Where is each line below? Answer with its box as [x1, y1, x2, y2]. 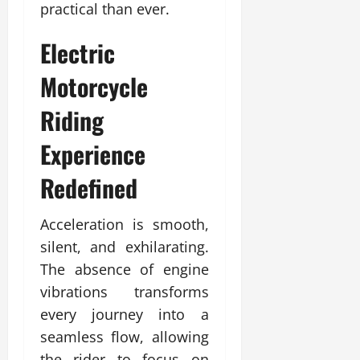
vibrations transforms [40, 281, 209, 301]
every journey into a [40, 304, 209, 324]
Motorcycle [40, 67, 148, 104]
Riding [40, 101, 104, 138]
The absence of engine [40, 259, 209, 279]
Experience [40, 135, 145, 172]
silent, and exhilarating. [40, 236, 209, 256]
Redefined [40, 169, 137, 206]
